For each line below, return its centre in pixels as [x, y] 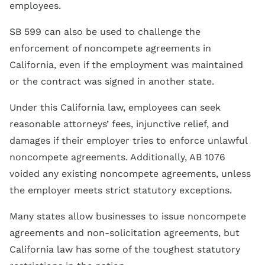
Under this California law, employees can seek [115, 107]
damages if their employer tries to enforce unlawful [128, 140]
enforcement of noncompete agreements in [110, 48]
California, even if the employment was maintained [126, 64]
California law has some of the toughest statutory [125, 249]
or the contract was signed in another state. [112, 81]
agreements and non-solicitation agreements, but [125, 232]
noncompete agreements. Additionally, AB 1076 [117, 157]
